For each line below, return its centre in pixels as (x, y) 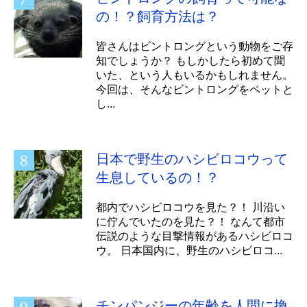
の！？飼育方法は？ (158, 16)
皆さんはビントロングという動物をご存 (195, 46)
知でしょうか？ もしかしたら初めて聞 (191, 60)
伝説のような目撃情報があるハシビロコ (195, 236)
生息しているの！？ (160, 177)
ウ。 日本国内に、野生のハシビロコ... (189, 250)
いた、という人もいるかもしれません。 (195, 75)
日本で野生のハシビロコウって (192, 159)
